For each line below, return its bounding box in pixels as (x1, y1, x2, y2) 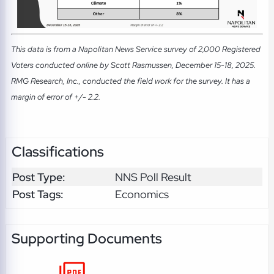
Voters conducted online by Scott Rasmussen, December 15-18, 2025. (10, 59, 256, 70)
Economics (114, 187, 169, 201)
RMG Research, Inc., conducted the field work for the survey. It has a (10, 75, 250, 86)
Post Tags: (12, 187, 64, 201)
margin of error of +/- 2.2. (10, 91, 100, 102)
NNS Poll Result (114, 169, 191, 184)
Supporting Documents (11, 229, 162, 248)
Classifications (11, 143, 104, 161)
